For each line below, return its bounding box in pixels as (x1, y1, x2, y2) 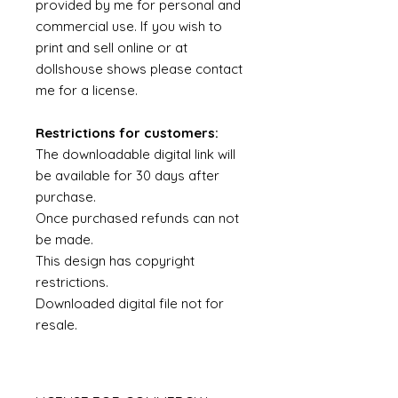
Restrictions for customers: (36, 124, 219, 141)
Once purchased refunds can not (36, 210, 239, 227)
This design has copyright (36, 252, 195, 269)
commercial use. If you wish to (36, 18, 222, 35)
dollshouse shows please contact (36, 60, 243, 77)
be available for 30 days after (36, 167, 219, 184)
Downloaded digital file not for (36, 295, 224, 312)
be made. (36, 231, 93, 248)
